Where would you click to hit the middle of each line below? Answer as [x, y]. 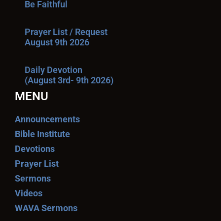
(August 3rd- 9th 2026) [69, 80]
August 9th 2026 [57, 42]
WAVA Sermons [46, 208]
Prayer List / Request [66, 32]
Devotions [35, 149]
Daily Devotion [54, 70]
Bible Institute [42, 134]
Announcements [47, 119]
